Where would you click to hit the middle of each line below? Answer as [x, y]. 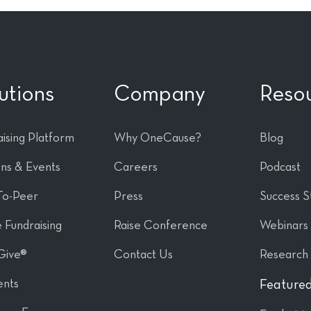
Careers [136, 167]
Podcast [280, 167]
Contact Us [143, 255]
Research [284, 255]
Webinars [284, 226]
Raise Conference [161, 226]
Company [160, 94]
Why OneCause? [158, 138]
